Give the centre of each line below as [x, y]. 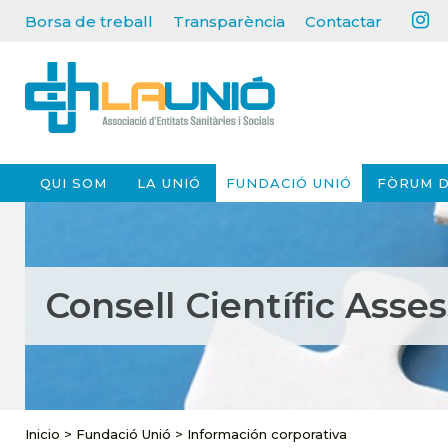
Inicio [42, 434]
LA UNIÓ [169, 183]
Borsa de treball [89, 21]
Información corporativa [267, 434]
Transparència [229, 21]
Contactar [343, 21]
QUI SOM [73, 183]
